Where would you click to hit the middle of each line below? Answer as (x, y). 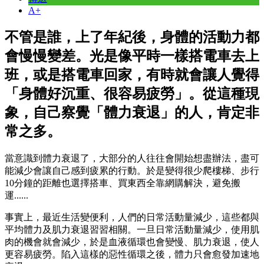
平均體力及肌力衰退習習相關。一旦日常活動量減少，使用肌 (132, 229)
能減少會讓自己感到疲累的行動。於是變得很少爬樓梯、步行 (132, 170)
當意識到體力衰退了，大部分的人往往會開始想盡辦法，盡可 (132, 158)
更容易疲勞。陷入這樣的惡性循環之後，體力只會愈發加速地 (132, 254)
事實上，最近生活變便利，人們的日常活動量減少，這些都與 (132, 217)
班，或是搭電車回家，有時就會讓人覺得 (132, 75)
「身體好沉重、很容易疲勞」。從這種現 (132, 93)
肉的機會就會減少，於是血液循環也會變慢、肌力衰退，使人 (132, 242)
